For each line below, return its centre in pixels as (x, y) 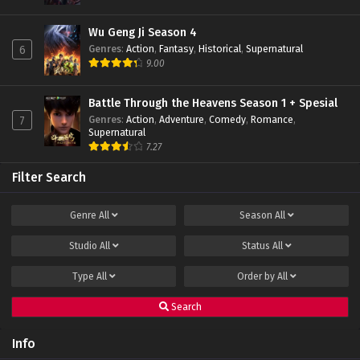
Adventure (182, 120)
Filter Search (49, 178)
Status (257, 246)
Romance (272, 120)
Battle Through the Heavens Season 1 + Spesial (213, 104)
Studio (84, 246)
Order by (257, 277)
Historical (220, 49)
